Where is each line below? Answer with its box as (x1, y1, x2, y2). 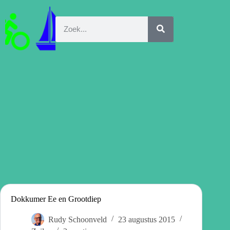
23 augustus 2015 (118, 215, 175, 224)
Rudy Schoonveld (48, 215, 107, 224)
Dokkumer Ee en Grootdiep (11, 194, 101, 203)
